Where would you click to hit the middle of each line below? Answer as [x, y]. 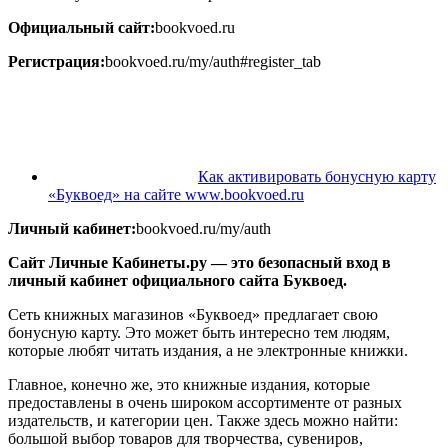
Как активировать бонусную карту [317, 177]
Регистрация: [56, 62]
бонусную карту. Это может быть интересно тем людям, [199, 333]
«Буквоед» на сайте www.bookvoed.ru [176, 195]
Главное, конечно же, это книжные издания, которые [189, 385]
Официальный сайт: [81, 28]
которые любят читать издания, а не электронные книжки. [208, 351]
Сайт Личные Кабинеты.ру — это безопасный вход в [199, 263]
